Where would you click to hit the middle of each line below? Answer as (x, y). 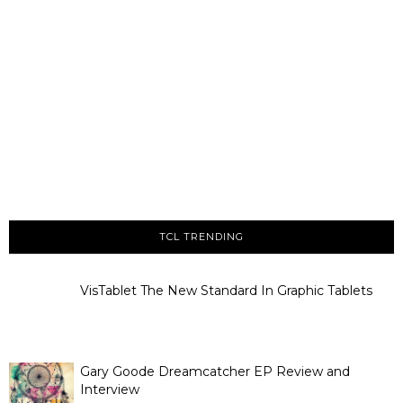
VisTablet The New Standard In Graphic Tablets (226, 290)
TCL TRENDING (201, 236)
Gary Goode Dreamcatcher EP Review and (215, 371)
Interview (109, 389)
